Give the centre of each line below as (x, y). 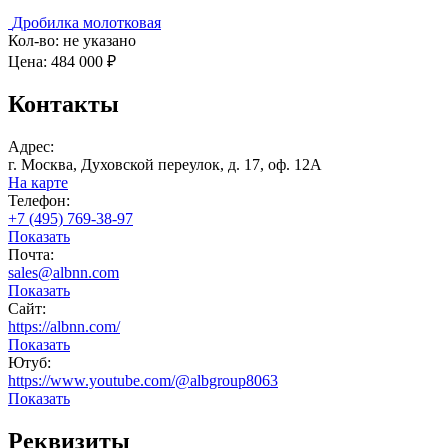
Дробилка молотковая (86, 22)
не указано (99, 40)
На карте (38, 183)
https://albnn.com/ (64, 327)
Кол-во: (35, 40)
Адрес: (31, 147)
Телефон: (39, 201)
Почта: (31, 255)
